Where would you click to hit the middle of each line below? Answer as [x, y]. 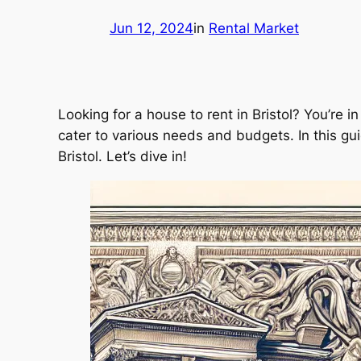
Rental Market [254, 29]
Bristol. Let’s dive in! [122, 156]
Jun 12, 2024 [151, 29]
